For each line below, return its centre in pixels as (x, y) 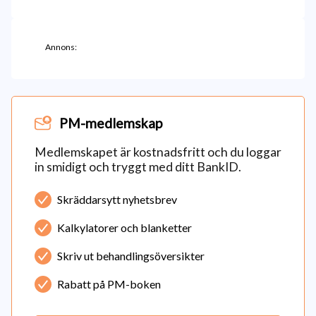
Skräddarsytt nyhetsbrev (117, 199)
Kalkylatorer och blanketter (124, 227)
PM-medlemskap (111, 123)
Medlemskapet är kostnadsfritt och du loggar (158, 152)
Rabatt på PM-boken (109, 284)
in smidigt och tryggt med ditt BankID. (138, 167)
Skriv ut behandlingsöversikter (131, 256)
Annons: (61, 47)
